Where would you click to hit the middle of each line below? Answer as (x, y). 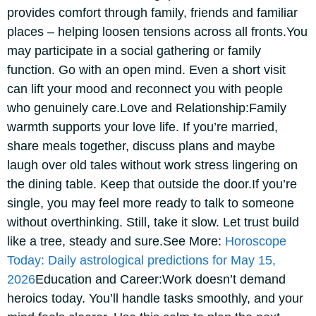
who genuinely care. (63, 108)
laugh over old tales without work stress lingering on (152, 165)
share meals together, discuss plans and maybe (141, 146)
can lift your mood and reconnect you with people (145, 89)
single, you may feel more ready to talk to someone (151, 203)
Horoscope (256, 241)
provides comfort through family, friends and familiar (152, 13)
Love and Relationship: (184, 108)
